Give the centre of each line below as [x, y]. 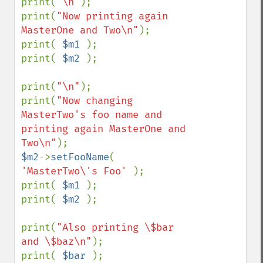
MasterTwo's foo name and [92, 115]
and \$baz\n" [56, 242]
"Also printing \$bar [115, 227]
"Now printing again [112, 16]
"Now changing [95, 101]
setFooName [80, 157]
